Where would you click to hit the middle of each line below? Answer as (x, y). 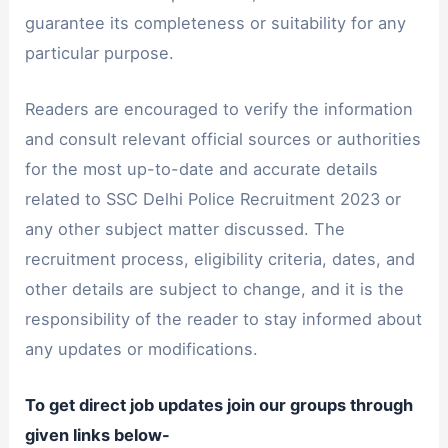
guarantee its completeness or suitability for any (216, 22)
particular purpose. (100, 52)
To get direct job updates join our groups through (219, 405)
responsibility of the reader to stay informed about (224, 318)
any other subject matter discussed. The (185, 228)
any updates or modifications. (142, 348)
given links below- (98, 435)
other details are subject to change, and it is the (215, 288)
